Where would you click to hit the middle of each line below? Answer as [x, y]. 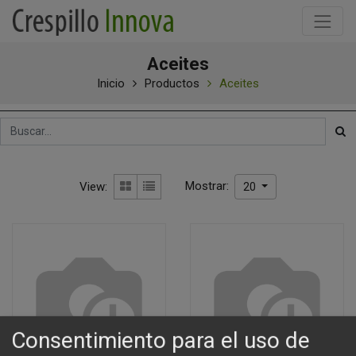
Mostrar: [209, 186]
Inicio [111, 83]
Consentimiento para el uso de [161, 340]
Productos [172, 83]
